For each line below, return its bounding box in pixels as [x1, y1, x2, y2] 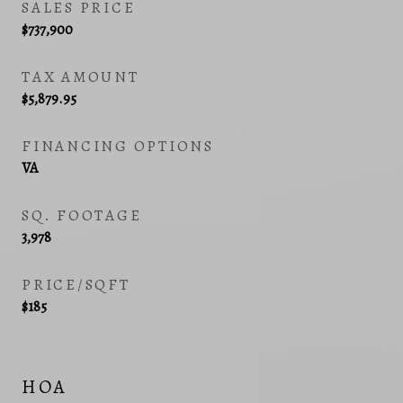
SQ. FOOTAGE [22, 204, 142, 226]
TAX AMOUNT [22, 66, 139, 87]
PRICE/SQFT [22, 273, 130, 295]
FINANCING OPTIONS [22, 135, 214, 157]
